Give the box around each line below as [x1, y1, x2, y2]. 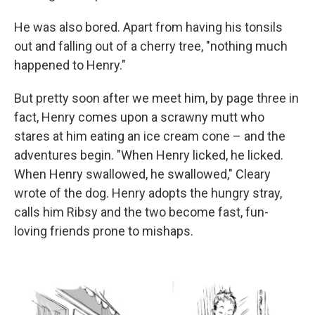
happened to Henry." [14, 58, 126, 72]
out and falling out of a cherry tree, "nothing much [14, 39, 288, 53]
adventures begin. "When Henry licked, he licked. [14, 148, 283, 162]
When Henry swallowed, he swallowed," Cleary [14, 167, 271, 181]
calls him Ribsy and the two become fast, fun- [14, 205, 269, 219]
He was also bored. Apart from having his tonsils [14, 20, 283, 34]
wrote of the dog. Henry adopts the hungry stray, [14, 186, 282, 200]
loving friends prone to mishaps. [14, 224, 193, 238]
